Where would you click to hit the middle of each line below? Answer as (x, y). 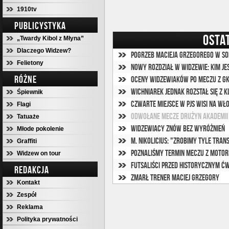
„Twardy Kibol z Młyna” (50, 38)
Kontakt (28, 182)
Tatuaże (28, 117)
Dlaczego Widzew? (44, 51)
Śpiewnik (30, 92)
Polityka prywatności (47, 219)
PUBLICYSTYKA (40, 26)
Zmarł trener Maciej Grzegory (175, 177)
